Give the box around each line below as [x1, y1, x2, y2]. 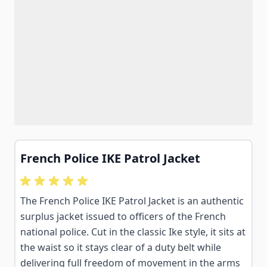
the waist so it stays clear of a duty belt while [20, 241, 221, 254]
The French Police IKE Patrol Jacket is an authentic [20, 194, 244, 207]
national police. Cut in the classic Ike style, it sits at [20, 225, 246, 238]
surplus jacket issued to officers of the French [20, 210, 226, 223]
